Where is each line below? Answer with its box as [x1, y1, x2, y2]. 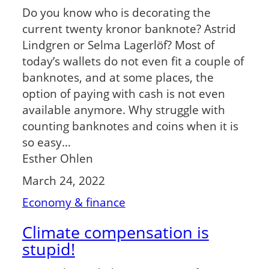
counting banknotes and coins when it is [22, 118, 238, 134]
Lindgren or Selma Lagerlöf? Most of [22, 37, 214, 53]
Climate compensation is [22, 220, 209, 243]
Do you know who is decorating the [22, 5, 211, 20]
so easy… [22, 134, 71, 150]
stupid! [22, 237, 75, 260]
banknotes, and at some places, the [22, 70, 214, 85]
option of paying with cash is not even [22, 86, 225, 101]
